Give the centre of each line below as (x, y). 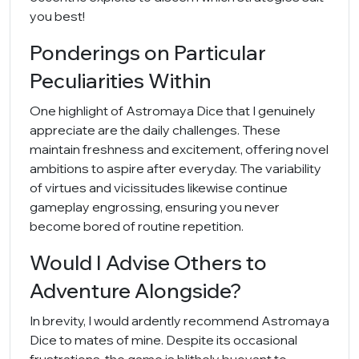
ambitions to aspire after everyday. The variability (175, 168)
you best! (57, 16)
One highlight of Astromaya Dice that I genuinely (173, 111)
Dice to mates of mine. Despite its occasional (163, 340)
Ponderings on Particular (148, 52)
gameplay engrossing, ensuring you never (155, 207)
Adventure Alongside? (136, 290)
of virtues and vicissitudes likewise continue (159, 188)
